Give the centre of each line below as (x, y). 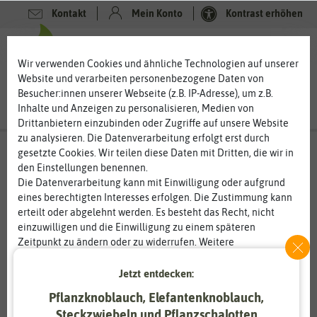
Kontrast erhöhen (264, 13)
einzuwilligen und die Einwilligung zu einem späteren (137, 227)
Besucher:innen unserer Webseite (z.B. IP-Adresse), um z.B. (145, 94)
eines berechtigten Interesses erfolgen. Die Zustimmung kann (155, 198)
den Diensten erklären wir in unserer (99, 272)
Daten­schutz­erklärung (231, 272)
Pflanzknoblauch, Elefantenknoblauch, (157, 298)
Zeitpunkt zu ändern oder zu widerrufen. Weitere (126, 242)
